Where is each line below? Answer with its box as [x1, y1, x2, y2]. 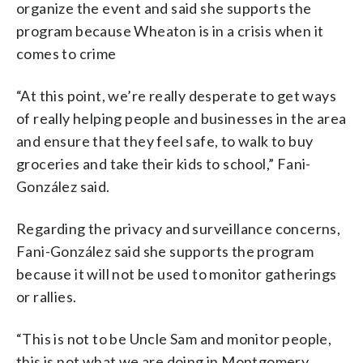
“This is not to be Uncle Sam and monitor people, [16, 330, 332, 348]
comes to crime [16, 45, 117, 62]
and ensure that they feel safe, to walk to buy [16, 132, 314, 150]
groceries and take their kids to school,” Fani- [16, 155, 311, 173]
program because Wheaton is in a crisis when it [16, 22, 324, 40]
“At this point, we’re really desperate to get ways [16, 87, 336, 105]
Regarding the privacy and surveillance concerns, [16, 220, 341, 237]
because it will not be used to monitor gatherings [16, 265, 337, 283]
